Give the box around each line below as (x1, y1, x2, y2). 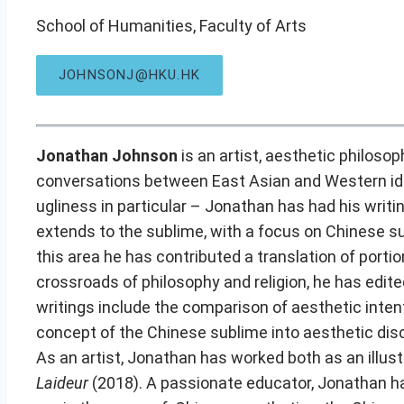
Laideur (36, 372, 88, 392)
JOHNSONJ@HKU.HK (59, 67, 200, 83)
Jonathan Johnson (36, 145, 178, 165)
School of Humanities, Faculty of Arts (36, 16, 310, 35)
